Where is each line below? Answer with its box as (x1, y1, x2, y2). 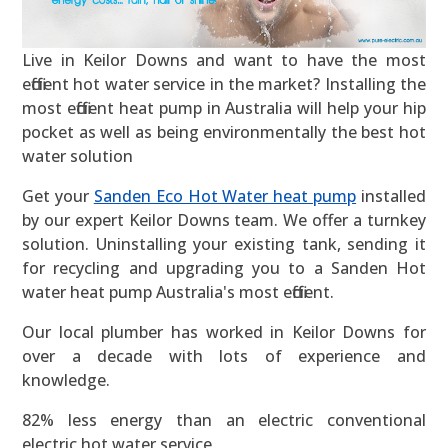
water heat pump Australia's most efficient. (22, 281, 334, 304)
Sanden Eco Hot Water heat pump (93, 185, 357, 208)
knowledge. (22, 369, 110, 392)
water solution (22, 145, 133, 168)
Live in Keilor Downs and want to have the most (22, 49, 426, 72)
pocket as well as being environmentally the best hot (22, 121, 426, 144)
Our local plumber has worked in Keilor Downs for (22, 321, 426, 344)
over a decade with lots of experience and (22, 345, 426, 368)
